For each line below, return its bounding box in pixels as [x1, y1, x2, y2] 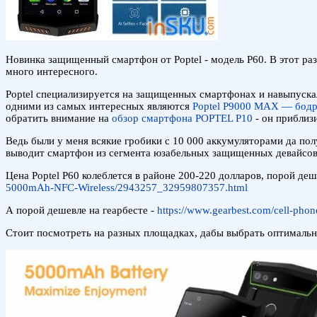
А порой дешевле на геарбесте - [6, 204, 157, 216]
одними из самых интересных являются [6, 100, 192, 112]
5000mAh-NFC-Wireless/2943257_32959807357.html [6, 181, 248, 193]
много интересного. [6, 65, 98, 77]
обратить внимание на [6, 112, 112, 124]
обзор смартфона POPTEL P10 [112, 112, 253, 124]
